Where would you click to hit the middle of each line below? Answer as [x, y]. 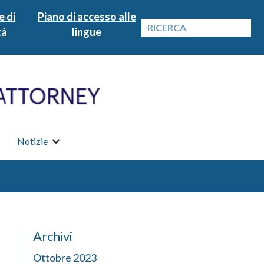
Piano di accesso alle [87, 16]
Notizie [32, 141]
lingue [87, 32]
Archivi [53, 236]
